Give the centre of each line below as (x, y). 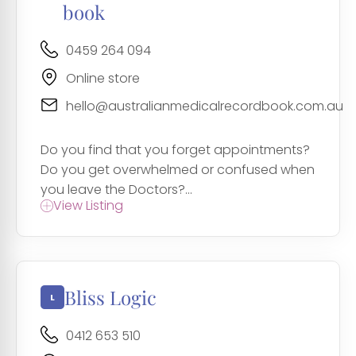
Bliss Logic (110, 298)
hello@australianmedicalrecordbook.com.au (205, 106)
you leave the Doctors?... (116, 190)
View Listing (88, 206)
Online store (103, 79)
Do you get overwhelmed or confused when (178, 170)
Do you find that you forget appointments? (175, 150)
